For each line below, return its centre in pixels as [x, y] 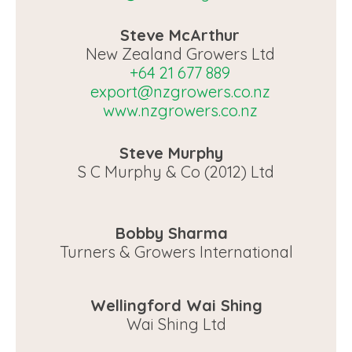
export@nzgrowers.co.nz [180, 92]
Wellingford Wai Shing [176, 305]
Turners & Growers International [176, 252]
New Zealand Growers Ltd [180, 54]
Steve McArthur [180, 35]
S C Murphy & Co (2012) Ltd [176, 172]
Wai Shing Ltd [176, 324]
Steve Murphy [176, 153]
